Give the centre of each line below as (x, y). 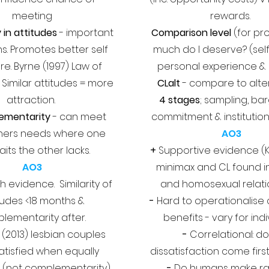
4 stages (179, 100)
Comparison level (192, 33)
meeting (32, 16)
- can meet (78, 117)
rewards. (231, 16)
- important (85, 33)
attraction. (32, 100)
